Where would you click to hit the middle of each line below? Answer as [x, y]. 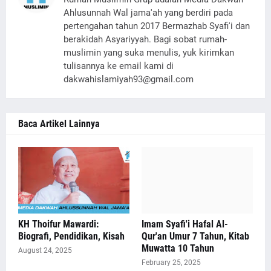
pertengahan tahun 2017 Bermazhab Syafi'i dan [157, 26]
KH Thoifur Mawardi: [58, 224]
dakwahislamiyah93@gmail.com [129, 80]
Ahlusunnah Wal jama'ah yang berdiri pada [148, 13]
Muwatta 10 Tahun [178, 249]
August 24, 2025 [45, 251]
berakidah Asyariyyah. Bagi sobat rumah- [145, 40]
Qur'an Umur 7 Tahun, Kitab [195, 237]
